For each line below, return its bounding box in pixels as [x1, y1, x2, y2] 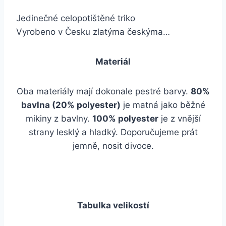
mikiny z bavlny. [25, 114, 92, 124]
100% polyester [92, 114, 158, 124]
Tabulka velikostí [77, 200, 149, 210]
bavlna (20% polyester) [21, 100, 121, 110]
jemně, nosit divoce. [72, 141, 154, 151]
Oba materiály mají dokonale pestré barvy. [16, 86, 191, 96]
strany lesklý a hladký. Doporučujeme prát [28, 127, 198, 137]
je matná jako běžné [120, 100, 205, 110]
